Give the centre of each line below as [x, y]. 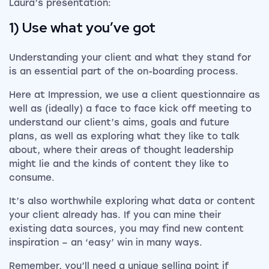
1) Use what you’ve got [82, 27]
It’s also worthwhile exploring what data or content [132, 201]
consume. [32, 177]
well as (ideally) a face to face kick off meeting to [130, 108]
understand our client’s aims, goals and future [119, 122]
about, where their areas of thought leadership [121, 150]
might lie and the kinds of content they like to [119, 164]
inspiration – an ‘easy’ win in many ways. [106, 242]
